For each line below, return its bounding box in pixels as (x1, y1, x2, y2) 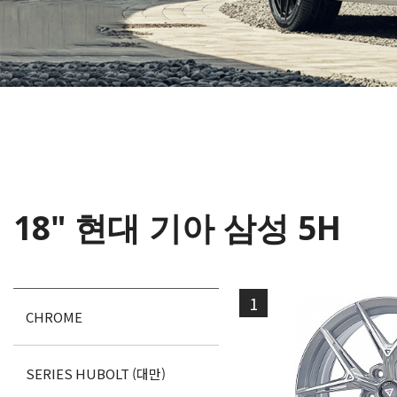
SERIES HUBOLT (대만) (26, 364, 166, 383)
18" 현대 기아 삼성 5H (13, 205, 341, 250)
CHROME (26, 307, 82, 326)
